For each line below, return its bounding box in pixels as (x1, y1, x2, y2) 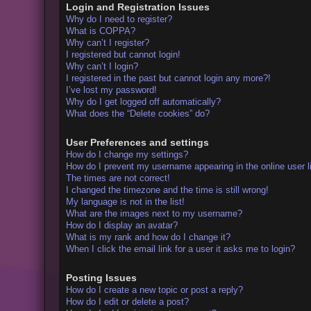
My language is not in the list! (65, 196, 185, 208)
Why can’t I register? (65, 37, 149, 48)
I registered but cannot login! (65, 49, 180, 60)
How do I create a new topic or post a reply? (65, 285, 243, 296)
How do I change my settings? (65, 149, 188, 160)
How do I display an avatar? (65, 220, 178, 231)
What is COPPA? (65, 25, 135, 36)
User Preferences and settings (65, 137, 209, 149)
